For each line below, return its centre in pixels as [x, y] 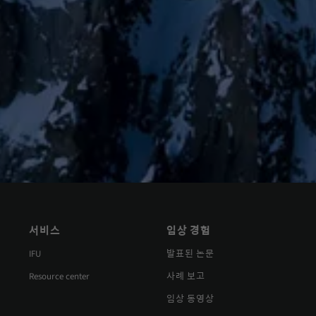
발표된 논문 [190, 254]
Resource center [59, 277]
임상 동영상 [190, 299]
